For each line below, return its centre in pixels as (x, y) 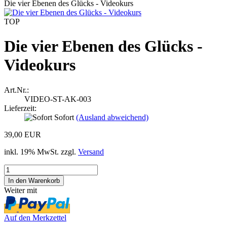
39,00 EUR (23, 134)
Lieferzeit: (20, 108)
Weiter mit (21, 190)
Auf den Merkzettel (35, 217)
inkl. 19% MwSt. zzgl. (41, 152)
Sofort (65, 117)
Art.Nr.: (16, 90)
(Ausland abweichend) (112, 117)
